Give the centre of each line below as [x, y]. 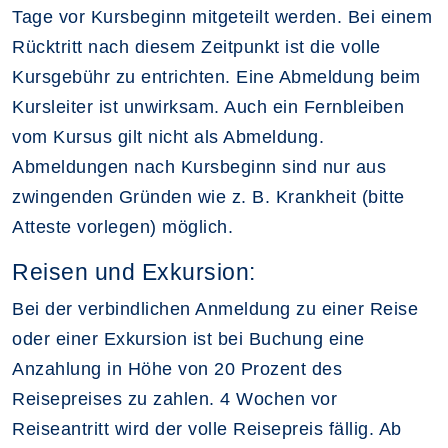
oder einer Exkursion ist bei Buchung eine [188, 338]
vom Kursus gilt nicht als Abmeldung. [168, 136]
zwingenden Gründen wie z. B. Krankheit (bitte [208, 196]
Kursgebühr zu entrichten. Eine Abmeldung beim [216, 76]
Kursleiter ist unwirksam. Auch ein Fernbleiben [208, 106]
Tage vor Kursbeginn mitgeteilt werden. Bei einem [222, 16]
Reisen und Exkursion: [134, 271]
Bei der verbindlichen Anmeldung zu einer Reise [215, 308]
